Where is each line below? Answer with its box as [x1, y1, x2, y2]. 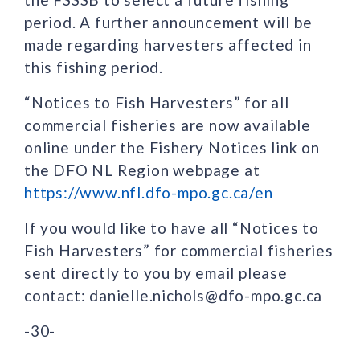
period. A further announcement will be [24, 12, 313, 31]
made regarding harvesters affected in [24, 35, 312, 54]
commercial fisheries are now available [24, 115, 311, 134]
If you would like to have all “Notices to [24, 218, 319, 237]
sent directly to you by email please [24, 263, 288, 282]
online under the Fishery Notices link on [24, 137, 320, 157]
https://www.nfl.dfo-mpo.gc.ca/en [24, 182, 273, 202]
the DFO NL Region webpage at [24, 160, 260, 179]
